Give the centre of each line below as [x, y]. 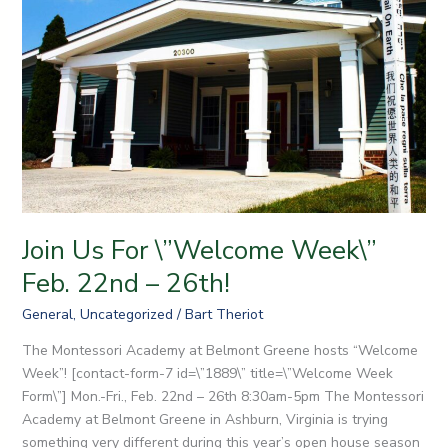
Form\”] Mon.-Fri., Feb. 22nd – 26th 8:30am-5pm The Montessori [222, 397]
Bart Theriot [223, 315]
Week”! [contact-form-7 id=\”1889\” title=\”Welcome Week [207, 374]
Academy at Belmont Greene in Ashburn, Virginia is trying [204, 420]
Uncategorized [126, 315]
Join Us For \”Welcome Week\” [199, 251]
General [47, 315]
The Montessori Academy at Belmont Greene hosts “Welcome [219, 351]
